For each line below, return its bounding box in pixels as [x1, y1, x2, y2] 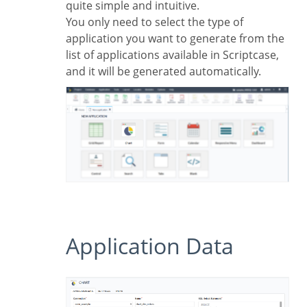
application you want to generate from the [66, 31, 284, 46]
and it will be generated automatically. [66, 64, 261, 79]
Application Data [79, 231, 234, 261]
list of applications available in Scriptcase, [66, 47, 279, 62]
